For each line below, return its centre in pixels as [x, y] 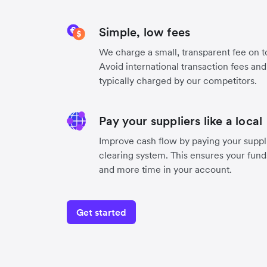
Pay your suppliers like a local [181, 121]
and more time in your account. [165, 169]
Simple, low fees [145, 32]
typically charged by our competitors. [178, 80]
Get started [101, 212]
